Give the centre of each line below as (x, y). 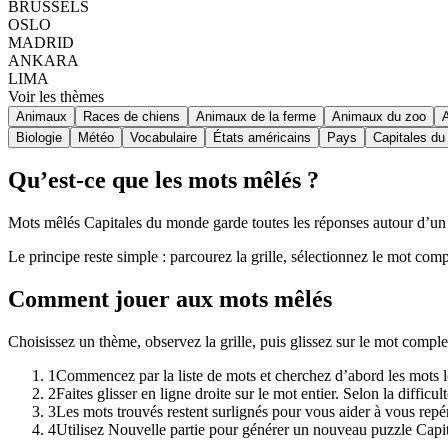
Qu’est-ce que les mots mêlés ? (163, 180)
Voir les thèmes (56, 96)
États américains (262, 137)
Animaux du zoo (379, 116)
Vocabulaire (163, 137)
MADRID (41, 42)
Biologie (39, 137)
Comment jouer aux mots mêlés (170, 299)
